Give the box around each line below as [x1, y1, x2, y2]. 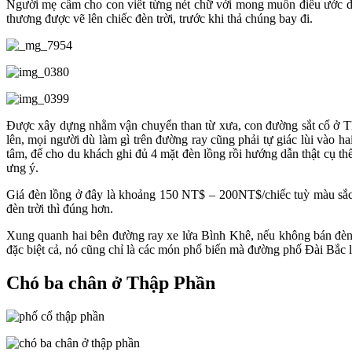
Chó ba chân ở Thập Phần [6, 273, 215, 294]
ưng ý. [6, 161, 38, 175]
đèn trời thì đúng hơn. [6, 202, 113, 216]
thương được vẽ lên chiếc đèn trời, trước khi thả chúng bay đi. [6, 12, 313, 26]
